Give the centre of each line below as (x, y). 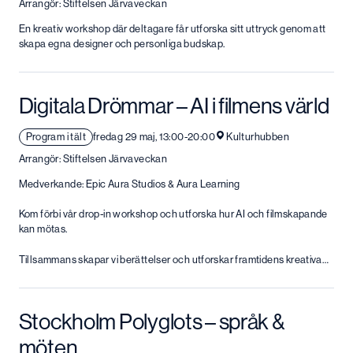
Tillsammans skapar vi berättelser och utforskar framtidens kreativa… (174, 259)
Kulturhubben (258, 137)
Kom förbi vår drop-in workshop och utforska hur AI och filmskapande (173, 214)
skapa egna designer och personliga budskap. (122, 44)
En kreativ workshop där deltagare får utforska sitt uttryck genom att (172, 29)
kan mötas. (43, 229)
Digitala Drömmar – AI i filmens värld (174, 106)
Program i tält (56, 137)
